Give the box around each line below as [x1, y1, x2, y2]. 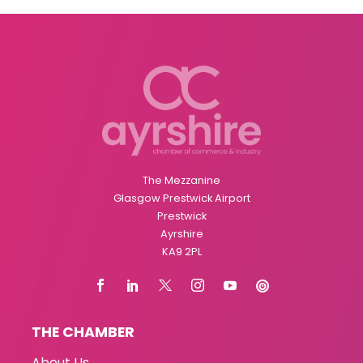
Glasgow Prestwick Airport [113, 190, 250, 205]
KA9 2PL [161, 244, 202, 258]
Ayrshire [160, 226, 203, 241]
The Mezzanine [143, 173, 220, 187]
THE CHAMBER [32, 322, 135, 342]
